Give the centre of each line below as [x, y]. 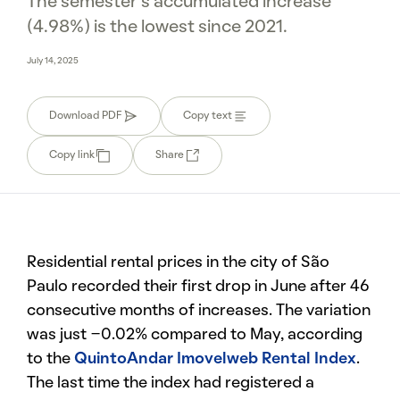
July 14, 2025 [53, 61]
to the [50, 358]
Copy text [208, 116]
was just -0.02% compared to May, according [195, 334]
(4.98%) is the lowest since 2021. [157, 27]
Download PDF [86, 116]
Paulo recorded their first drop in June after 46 [198, 286]
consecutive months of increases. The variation [199, 310]
